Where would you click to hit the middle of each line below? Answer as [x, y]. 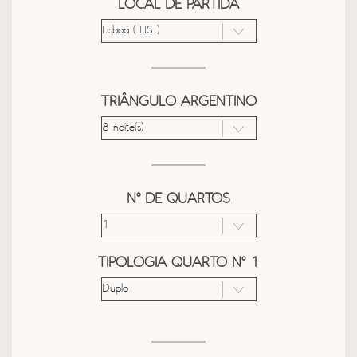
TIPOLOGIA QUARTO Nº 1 [178, 263]
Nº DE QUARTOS [178, 199]
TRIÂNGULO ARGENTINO [178, 102]
